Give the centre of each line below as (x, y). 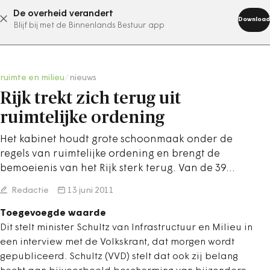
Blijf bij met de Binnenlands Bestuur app (89, 26)
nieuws (83, 78)
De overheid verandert (63, 14)
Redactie (29, 191)
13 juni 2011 (91, 191)
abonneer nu (120, 19)
